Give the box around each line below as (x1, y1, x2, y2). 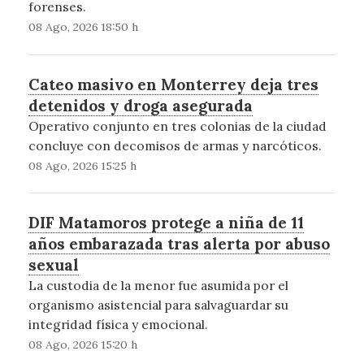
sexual (28, 254, 79, 275)
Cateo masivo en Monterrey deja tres (28, 74, 318, 94)
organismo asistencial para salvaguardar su (28, 296, 288, 313)
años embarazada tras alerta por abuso (28, 233, 330, 253)
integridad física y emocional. (28, 315, 208, 332)
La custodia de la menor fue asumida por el (28, 276, 288, 293)
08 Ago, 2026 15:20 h (28, 336, 137, 352)
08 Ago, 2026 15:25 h (28, 158, 136, 173)
